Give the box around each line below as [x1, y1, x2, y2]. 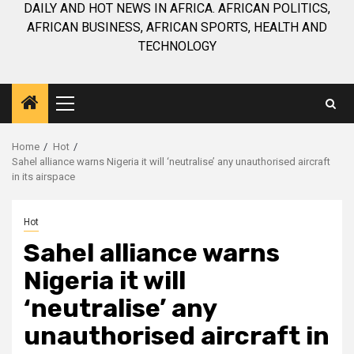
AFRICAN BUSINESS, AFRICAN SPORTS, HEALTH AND [27, 20, 327, 35]
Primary [71, 102, 117, 116]
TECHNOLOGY [137, 39, 217, 54]
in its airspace [12, 171, 75, 183]
